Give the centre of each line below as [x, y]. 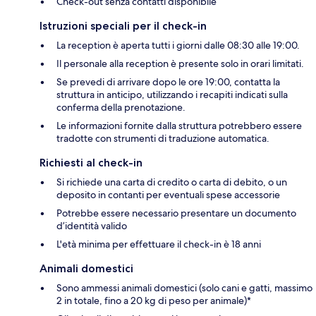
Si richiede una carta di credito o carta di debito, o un [172, 182]
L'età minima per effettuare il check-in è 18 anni [159, 244]
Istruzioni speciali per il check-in [123, 25]
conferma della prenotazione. [121, 107]
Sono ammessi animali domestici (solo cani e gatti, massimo [184, 287]
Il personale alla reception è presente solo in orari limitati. [180, 63]
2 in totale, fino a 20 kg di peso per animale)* [154, 300]
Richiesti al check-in [91, 162]
